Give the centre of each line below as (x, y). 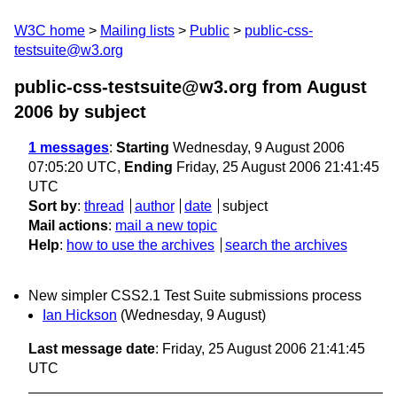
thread (104, 206)
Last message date (92, 349)
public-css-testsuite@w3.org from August (191, 87)
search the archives (286, 245)
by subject (100, 112)
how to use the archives (140, 245)
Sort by (53, 206)
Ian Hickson (80, 315)
